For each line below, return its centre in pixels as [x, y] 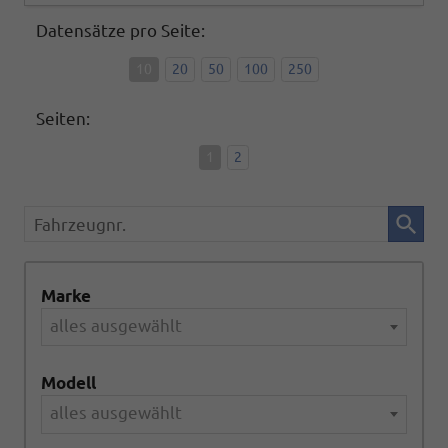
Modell [68, 383]
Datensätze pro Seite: [120, 31]
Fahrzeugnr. [71, 219]
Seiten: [63, 119]
